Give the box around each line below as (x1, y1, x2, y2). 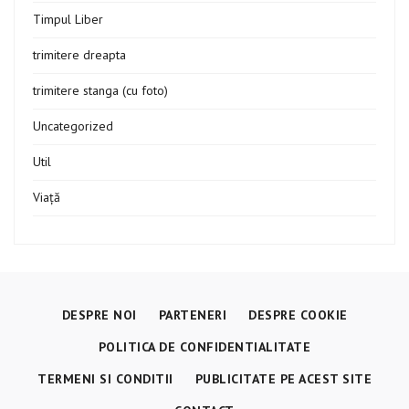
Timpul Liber (33, 10, 103, 27)
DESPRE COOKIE (248, 306, 348, 323)
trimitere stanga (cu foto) (33, 81, 168, 99)
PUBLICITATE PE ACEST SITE (194, 370, 372, 387)
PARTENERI (158, 306, 226, 323)
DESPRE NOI (61, 306, 137, 323)
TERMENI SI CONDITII (37, 370, 173, 387)
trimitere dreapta (33, 46, 126, 63)
